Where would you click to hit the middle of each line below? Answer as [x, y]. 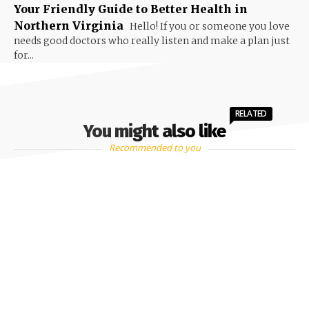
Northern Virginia [69, 26]
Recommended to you [154, 148]
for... [24, 56]
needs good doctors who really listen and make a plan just [152, 41]
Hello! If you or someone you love [209, 27]
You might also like [154, 132]
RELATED [251, 114]
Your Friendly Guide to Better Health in [131, 9]
